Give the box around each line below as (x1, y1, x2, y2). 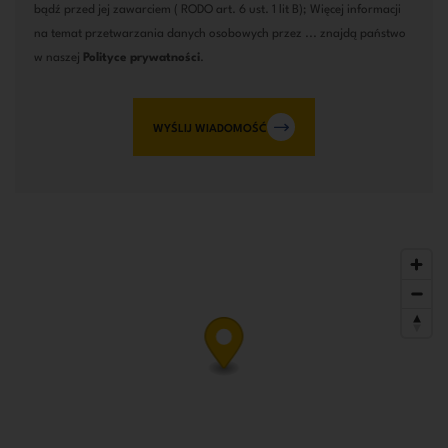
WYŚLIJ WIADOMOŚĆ (152, 122, 267, 135)
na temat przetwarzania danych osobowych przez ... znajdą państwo (33, 27, 406, 40)
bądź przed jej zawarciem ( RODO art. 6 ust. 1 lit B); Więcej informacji (33, 3, 401, 16)
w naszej (33, 51, 83, 64)
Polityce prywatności (82, 51, 200, 64)
